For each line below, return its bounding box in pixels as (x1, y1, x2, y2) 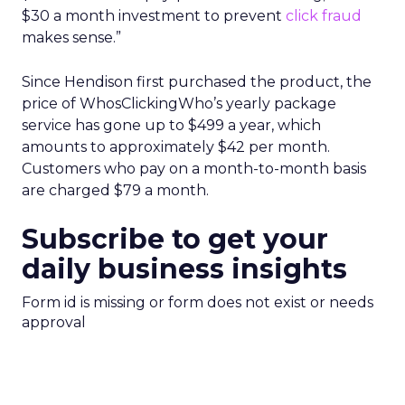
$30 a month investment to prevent (22, 7, 286, 24)
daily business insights (22, 252, 347, 286)
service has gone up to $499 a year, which (22, 117, 321, 134)
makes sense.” (22, 29, 121, 46)
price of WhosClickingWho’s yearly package (22, 95, 336, 112)
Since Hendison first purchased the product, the (22, 73, 372, 90)
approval (22, 314, 86, 331)
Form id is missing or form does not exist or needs (22, 294, 373, 311)
